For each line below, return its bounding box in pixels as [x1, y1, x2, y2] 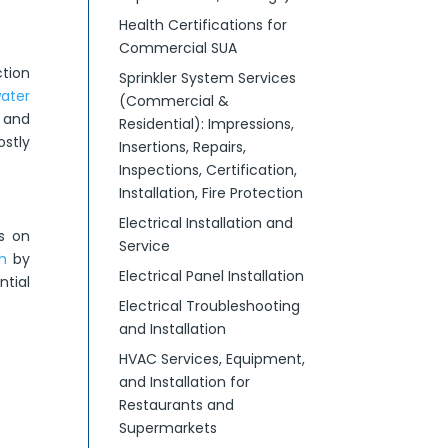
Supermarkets [119, 418, 218, 438]
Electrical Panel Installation [119, 266, 305, 286]
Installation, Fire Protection [119, 183, 304, 203]
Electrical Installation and [119, 213, 294, 233]
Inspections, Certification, [119, 160, 298, 180]
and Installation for [119, 372, 251, 392]
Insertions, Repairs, [119, 137, 247, 157]
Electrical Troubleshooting [119, 296, 301, 316]
